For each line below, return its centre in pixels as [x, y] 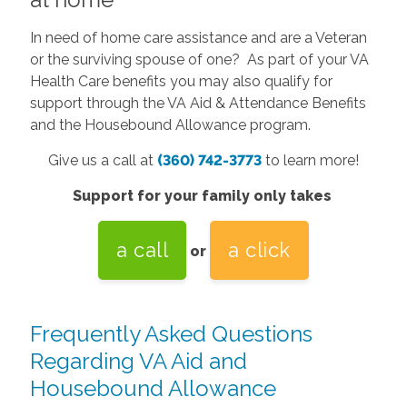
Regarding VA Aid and [138, 361]
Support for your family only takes [203, 195]
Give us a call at [103, 160]
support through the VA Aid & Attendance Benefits [198, 103]
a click [259, 249]
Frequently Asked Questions [171, 333]
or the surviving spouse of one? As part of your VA [199, 59]
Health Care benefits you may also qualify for [181, 81]
